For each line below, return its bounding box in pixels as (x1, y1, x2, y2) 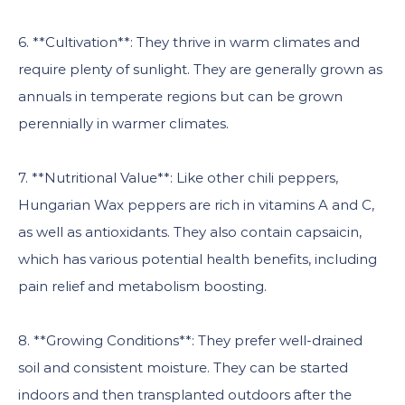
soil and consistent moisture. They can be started (18, 359, 348, 376)
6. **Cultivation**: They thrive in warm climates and (18, 33, 360, 51)
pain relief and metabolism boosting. (18, 278, 267, 295)
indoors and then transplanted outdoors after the (18, 386, 352, 403)
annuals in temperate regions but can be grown (18, 88, 343, 105)
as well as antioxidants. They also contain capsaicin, (18, 223, 362, 240)
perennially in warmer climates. (18, 115, 229, 132)
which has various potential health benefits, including (18, 250, 377, 268)
